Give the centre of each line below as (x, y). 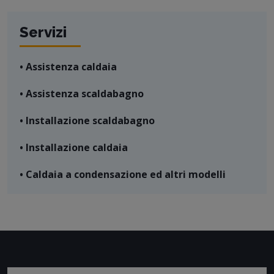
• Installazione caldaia (74, 148)
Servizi (43, 32)
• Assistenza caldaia (68, 67)
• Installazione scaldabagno (87, 121)
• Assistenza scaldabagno (82, 94)
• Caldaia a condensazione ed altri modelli (123, 175)
